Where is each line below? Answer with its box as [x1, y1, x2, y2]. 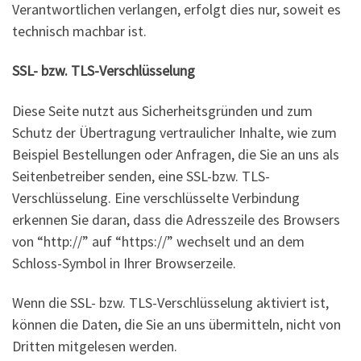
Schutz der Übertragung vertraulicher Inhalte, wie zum [12, 122, 337, 142]
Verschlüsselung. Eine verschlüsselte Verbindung [12, 188, 300, 207]
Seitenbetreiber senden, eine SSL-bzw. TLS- [12, 166, 270, 185]
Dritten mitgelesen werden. [12, 337, 177, 356]
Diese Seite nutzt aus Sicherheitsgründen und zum [12, 101, 313, 120]
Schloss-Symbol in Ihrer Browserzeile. [12, 253, 236, 272]
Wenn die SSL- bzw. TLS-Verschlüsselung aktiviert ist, [12, 293, 329, 313]
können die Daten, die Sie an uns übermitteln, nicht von [12, 315, 341, 334]
